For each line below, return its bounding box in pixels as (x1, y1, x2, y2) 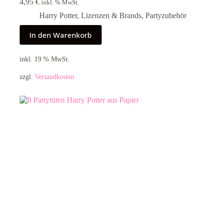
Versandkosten (35, 73, 74, 81)
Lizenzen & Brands (81, 11, 141, 20)
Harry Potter (39, 11, 77, 20)
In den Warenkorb (29, 29, 92, 40)
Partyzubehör (145, 11, 187, 20)
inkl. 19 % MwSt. (20, 55, 70, 63)
